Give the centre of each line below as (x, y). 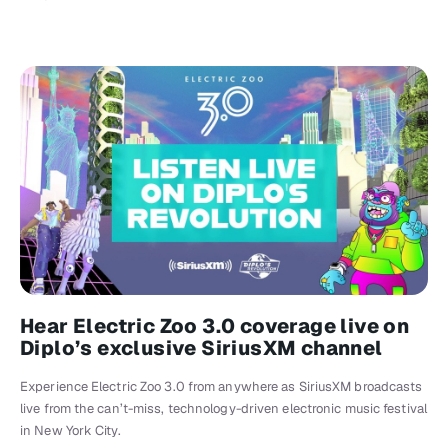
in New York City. (70, 431)
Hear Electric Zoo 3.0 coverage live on (215, 326)
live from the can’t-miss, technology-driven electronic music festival (223, 409)
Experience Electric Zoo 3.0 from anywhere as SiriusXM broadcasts (221, 387)
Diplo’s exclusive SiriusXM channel (201, 348)
